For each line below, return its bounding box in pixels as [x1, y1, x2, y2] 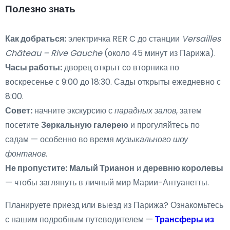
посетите [5, 119, 41, 131]
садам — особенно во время [5, 133, 116, 146]
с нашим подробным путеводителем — [5, 214, 155, 226]
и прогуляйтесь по [128, 119, 200, 131]
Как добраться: [5, 33, 66, 45]
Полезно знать [5, 2, 75, 16]
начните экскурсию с [32, 105, 114, 117]
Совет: [5, 105, 32, 117]
